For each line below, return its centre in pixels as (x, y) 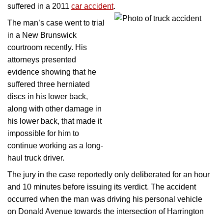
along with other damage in (55, 109)
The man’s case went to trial (56, 23)
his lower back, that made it (55, 121)
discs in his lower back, (48, 97)
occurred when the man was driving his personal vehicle (105, 199)
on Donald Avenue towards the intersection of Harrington (106, 212)
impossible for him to (43, 134)
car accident (92, 6)
